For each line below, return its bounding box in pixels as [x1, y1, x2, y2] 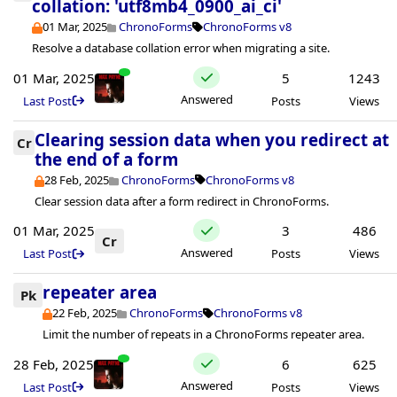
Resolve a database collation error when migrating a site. [32, 40, 331, 57]
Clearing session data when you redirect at [35, 128, 390, 151]
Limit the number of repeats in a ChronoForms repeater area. [43, 326, 364, 343]
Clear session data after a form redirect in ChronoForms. [35, 192, 330, 209]
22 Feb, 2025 [52, 305, 118, 322]
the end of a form [35, 147, 179, 170]
